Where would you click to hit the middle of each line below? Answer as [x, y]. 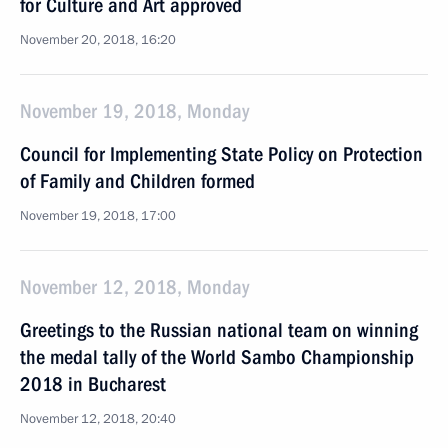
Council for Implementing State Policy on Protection [221, 154]
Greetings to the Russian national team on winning [219, 330]
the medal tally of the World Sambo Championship [217, 357]
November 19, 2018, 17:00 [98, 216]
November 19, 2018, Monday [134, 111]
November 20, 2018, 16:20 [98, 40]
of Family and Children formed [137, 181]
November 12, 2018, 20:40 [98, 419]
